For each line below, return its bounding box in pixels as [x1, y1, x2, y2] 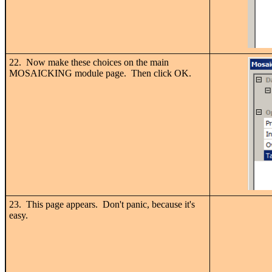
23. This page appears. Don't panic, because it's [9, 199, 195, 209]
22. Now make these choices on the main [9, 56, 169, 67]
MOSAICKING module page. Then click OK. [9, 67, 191, 78]
